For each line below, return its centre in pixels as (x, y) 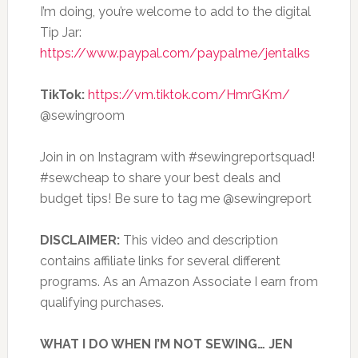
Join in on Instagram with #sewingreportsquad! (177, 157)
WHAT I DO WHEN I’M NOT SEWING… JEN (166, 344)
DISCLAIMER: (80, 240)
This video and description (199, 240)
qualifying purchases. (101, 302)
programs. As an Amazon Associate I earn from (179, 282)
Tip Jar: (60, 32)
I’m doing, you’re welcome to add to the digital (175, 12)
